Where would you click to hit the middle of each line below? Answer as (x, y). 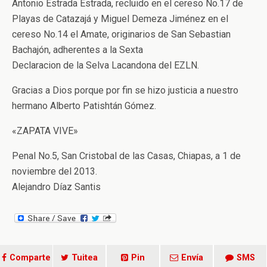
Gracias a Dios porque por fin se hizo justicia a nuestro (125, 90)
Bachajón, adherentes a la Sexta (77, 50)
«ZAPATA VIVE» (45, 131)
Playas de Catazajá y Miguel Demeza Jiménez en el (120, 19)
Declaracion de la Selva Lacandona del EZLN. (105, 65)
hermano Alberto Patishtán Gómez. (84, 106)
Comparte (30, 258)
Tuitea (85, 258)
